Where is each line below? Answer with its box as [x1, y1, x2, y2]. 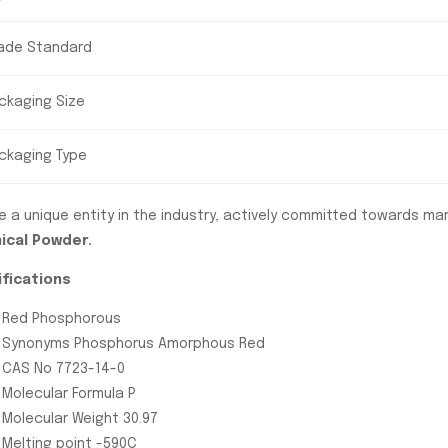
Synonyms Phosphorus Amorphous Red [2, 336, 265, 351]
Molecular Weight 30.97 [2, 411, 158, 426]
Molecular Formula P [2, 386, 136, 401]
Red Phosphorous [2, 311, 121, 326]
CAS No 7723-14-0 [2, 361, 125, 376]
